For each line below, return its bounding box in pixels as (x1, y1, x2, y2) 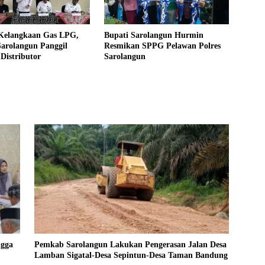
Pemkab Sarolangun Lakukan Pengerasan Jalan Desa (34, 240, 227, 250)
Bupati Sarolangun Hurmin (104, 30, 203, 40)
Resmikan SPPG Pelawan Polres (104, 41, 221, 50)
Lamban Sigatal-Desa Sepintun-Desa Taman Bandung (34, 251, 228, 260)
